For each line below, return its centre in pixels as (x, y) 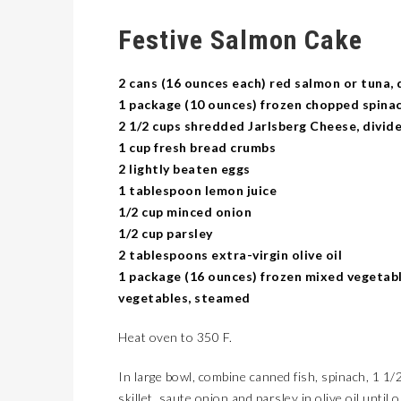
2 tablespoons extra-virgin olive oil (230, 255)
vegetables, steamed (184, 298)
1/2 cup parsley (166, 233)
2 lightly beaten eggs (184, 169)
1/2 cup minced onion (185, 212)
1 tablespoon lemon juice (197, 190)
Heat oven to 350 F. (175, 337)
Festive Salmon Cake (240, 40)
